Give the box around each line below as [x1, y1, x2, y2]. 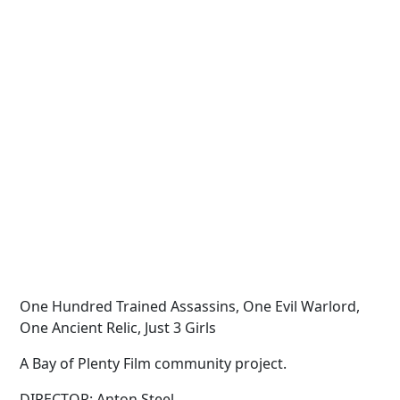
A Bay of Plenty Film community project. [20, 354, 291, 373]
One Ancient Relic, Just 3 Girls [20, 318, 217, 337]
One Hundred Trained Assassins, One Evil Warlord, [20, 296, 361, 316]
